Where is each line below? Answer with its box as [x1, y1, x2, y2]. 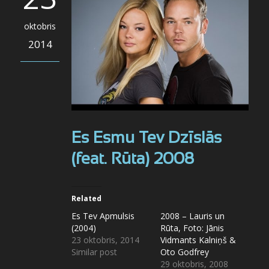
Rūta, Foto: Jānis [160, 222, 224, 234]
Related [71, 193, 101, 204]
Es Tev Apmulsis [71, 210, 134, 222]
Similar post [71, 246, 117, 258]
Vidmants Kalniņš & [160, 234, 236, 246]
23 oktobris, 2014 [71, 234, 139, 246]
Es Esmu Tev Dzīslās [71, 131, 222, 147]
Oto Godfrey [160, 246, 209, 258]
